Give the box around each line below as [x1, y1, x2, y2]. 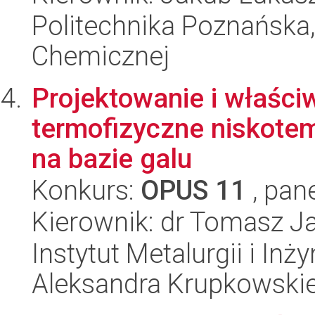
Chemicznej [32, 40, 169, 72]
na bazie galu [32, 143, 192, 174]
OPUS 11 [141, 174, 246, 206]
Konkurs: [32, 174, 141, 206]
